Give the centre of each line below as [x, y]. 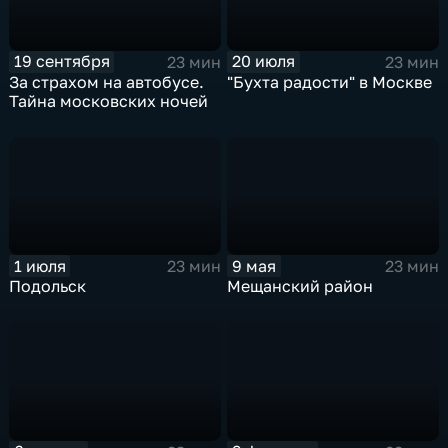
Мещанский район [300, 285]
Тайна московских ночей [109, 100]
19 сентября [61, 61]
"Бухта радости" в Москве [330, 81]
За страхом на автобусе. [107, 81]
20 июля [264, 61]
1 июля [39, 265]
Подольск [48, 285]
